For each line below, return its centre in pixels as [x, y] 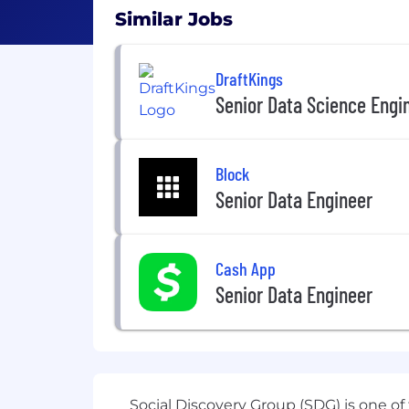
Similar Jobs [174, 19]
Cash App [246, 268]
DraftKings [249, 78]
